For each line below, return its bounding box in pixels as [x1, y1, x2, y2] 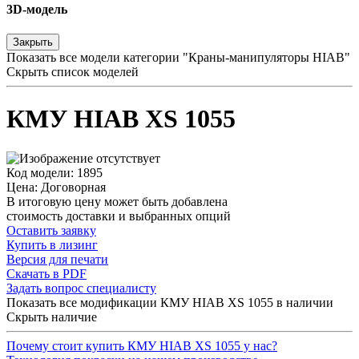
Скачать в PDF [6, 266, 87, 280]
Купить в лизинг [6, 237, 98, 252]
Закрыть [13, 36, 53, 49]
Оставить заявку [6, 223, 96, 237]
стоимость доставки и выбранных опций [6, 208, 231, 223]
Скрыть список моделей [6, 65, 139, 79]
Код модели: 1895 [6, 165, 103, 179]
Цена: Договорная [6, 179, 106, 194]
